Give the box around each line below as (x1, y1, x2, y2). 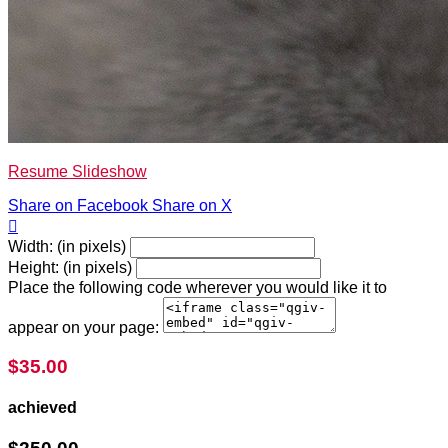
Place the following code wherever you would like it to (8, 279, 387, 297)
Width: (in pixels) (8, 238, 126, 256)
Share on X (152, 197, 232, 215)
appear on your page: (8, 319, 159, 337)
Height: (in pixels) (8, 259, 132, 277)
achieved (8, 399, 77, 417)
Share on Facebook (8, 197, 148, 215)
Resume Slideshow (8, 163, 147, 181)
